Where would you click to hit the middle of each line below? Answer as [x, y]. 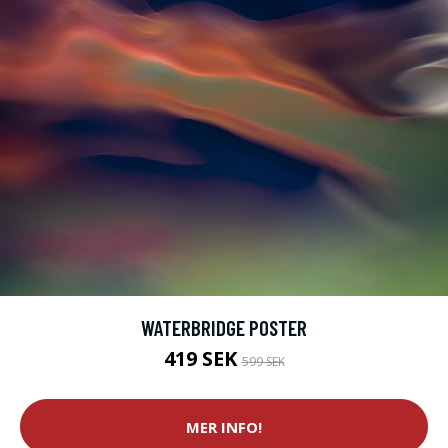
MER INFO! [224, 426]
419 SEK [202, 359]
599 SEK [263, 362]
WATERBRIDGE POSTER [224, 328]
